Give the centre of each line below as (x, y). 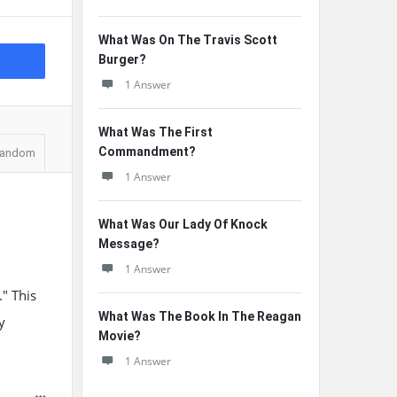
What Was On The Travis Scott (188, 40)
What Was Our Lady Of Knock (183, 224)
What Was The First (156, 132)
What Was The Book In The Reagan (200, 316)
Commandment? (147, 152)
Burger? (122, 59)
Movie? (120, 336)
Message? (129, 244)
